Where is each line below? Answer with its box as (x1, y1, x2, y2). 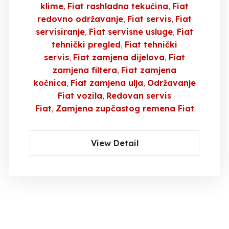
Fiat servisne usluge (89, 27, 173, 37)
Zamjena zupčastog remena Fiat (55, 103, 194, 113)
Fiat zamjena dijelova (73, 52, 165, 62)
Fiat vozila (58, 90, 102, 101)
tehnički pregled (52, 39, 121, 50)
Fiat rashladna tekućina (67, 1, 168, 11)
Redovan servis (106, 90, 171, 101)
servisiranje (36, 27, 85, 37)
